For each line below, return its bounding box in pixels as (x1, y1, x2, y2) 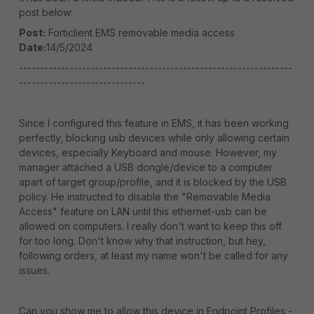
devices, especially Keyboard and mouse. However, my (19, 146, 277, 158)
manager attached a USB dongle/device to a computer (19, 161, 273, 173)
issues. (19, 264, 50, 276)
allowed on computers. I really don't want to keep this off (19, 220, 282, 232)
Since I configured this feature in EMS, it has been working (19, 117, 289, 129)
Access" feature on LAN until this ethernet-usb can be (19, 205, 267, 217)
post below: (19, 6, 76, 18)
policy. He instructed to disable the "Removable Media (19, 191, 271, 203)
